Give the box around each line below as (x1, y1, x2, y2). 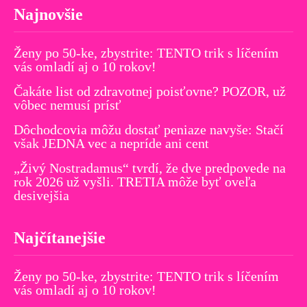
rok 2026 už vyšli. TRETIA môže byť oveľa (14, 174, 256, 190)
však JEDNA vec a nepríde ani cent (14, 136, 209, 151)
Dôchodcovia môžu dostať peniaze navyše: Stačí (14, 122, 284, 138)
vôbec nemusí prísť (14, 97, 121, 113)
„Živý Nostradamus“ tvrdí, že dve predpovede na (14, 160, 286, 176)
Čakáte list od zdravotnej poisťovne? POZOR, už (14, 84, 286, 99)
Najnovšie (14, 5, 83, 24)
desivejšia (14, 188, 69, 204)
